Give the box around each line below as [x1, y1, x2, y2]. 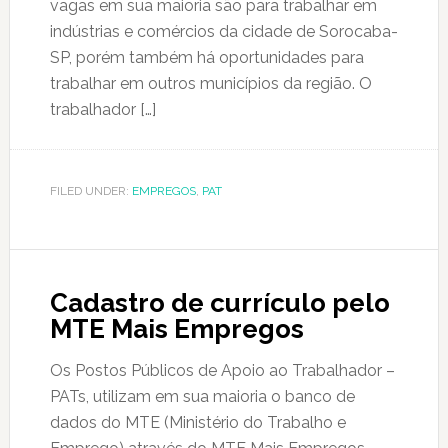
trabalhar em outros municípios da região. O [49, 74, 372, 93]
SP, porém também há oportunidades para [49, 48, 364, 67]
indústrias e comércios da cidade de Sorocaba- [49, 22, 398, 41]
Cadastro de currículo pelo [49, 288, 390, 318]
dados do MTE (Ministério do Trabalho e [49, 413, 346, 432]
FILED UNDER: [49, 184, 132, 198]
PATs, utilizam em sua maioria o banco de [49, 387, 355, 406]
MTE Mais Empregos [49, 314, 304, 344]
